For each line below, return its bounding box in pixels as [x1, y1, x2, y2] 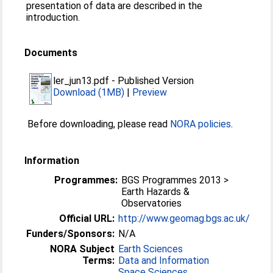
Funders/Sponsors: [26, 228, 115, 239]
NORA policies [170, 118, 232, 130]
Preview [132, 87, 168, 98]
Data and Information [118, 255, 210, 266]
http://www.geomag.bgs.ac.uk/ [118, 213, 250, 224]
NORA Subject [50, 243, 115, 255]
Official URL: [59, 213, 115, 224]
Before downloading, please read [27, 118, 171, 130]
